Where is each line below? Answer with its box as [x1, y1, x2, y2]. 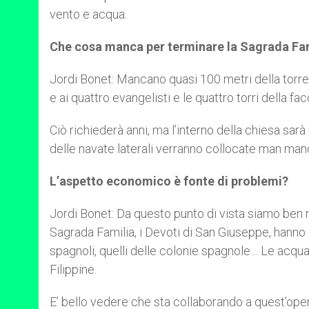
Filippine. [50, 262, 97, 277]
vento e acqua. [50, 7, 127, 21]
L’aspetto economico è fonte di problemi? [50, 174, 288, 188]
